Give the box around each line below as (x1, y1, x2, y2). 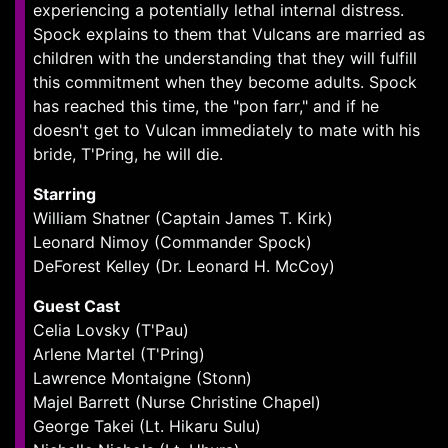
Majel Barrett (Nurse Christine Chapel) (33, 392, 321, 412)
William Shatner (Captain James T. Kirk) (33, 208, 333, 228)
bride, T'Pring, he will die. (33, 144, 223, 164)
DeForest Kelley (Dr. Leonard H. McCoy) (33, 256, 335, 276)
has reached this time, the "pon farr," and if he (33, 96, 379, 116)
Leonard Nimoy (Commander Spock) (33, 232, 312, 252)
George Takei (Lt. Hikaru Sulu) (33, 416, 261, 436)
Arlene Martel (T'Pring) (33, 344, 205, 364)
